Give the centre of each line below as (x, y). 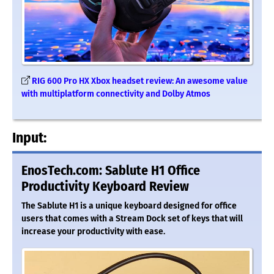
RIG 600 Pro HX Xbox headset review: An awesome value (140, 81)
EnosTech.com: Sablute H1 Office (111, 170)
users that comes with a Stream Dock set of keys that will (132, 218)
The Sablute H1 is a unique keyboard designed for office (129, 206)
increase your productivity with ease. (93, 231)
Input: (29, 137)
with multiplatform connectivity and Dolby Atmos (116, 94)
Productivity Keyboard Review (105, 186)
